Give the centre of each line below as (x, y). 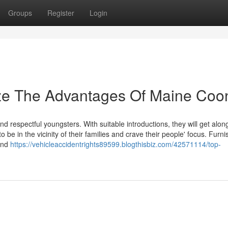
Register (61, 13)
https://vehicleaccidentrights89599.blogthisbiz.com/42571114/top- (116, 144)
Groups (20, 13)
